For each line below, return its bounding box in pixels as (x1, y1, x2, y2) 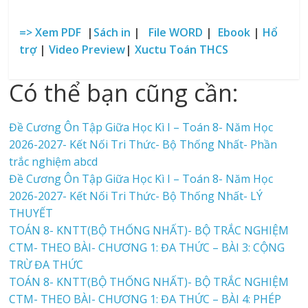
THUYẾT (9, 206, 54, 221)
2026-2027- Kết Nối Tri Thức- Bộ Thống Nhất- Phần (9, 137, 278, 153)
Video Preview (49, 42, 126, 58)
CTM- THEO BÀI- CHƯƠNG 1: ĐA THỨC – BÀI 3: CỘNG (9, 240, 285, 256)
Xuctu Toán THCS (135, 42, 229, 58)
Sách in (93, 25, 131, 41)
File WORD (148, 25, 206, 41)
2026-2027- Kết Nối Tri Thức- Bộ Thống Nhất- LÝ (9, 188, 263, 204)
